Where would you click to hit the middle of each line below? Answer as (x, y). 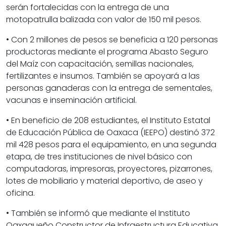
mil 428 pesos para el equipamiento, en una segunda (111, 145)
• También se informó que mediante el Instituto (98, 213)
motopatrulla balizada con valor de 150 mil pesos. (104, 20)
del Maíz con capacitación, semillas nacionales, (100, 64)
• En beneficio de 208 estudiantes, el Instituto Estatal (108, 121)
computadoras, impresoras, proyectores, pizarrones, (109, 169)
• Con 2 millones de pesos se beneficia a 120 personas (112, 40)
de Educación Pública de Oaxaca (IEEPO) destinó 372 (110, 133)
